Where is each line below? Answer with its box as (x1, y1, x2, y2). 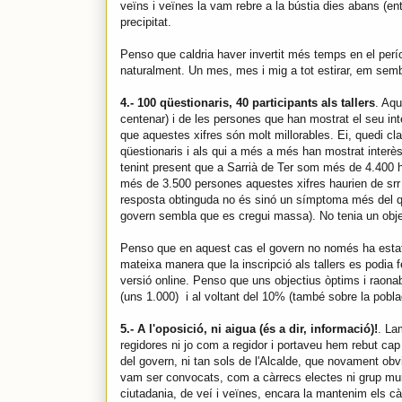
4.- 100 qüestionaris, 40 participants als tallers (120, 95, 375, 109)
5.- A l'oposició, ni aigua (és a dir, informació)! (120, 321, 378, 336)
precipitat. (120, 14, 171, 29)
